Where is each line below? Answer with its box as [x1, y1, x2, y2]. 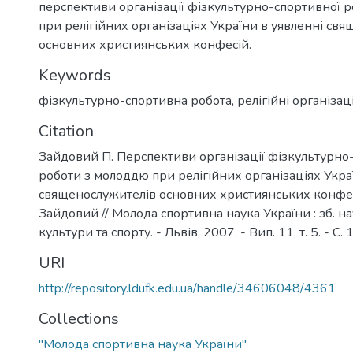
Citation [39, 121, 94, 142]
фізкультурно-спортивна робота [39, 92, 232, 110]
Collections [39, 308, 119, 329]
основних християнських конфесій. [39, 36, 251, 54]
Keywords [39, 65, 111, 86]
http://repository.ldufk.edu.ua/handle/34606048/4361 [39, 280, 336, 297]
